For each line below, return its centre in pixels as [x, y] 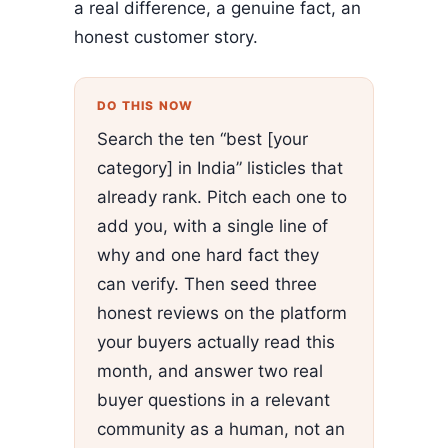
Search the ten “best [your [202, 138]
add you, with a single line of [212, 225]
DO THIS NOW [145, 106]
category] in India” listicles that [220, 167]
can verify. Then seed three [207, 283]
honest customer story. [166, 36]
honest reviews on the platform [222, 312]
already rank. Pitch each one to [222, 196]
